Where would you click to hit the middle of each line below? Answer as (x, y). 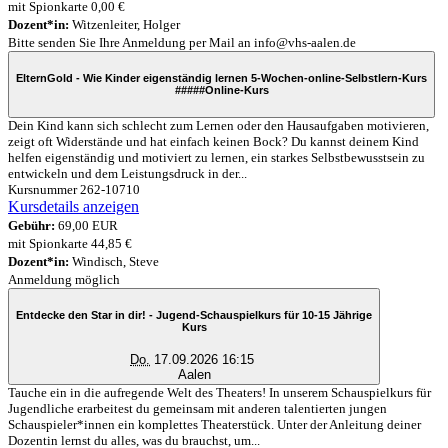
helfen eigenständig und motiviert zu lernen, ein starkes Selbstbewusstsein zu (216, 157)
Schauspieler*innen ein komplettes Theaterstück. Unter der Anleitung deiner (214, 424)
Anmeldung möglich (64, 279)
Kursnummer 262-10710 (74, 189)
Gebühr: (31, 225)
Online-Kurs (236, 90)
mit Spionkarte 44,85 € (70, 243)
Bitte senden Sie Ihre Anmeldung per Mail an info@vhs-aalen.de (182, 42)
